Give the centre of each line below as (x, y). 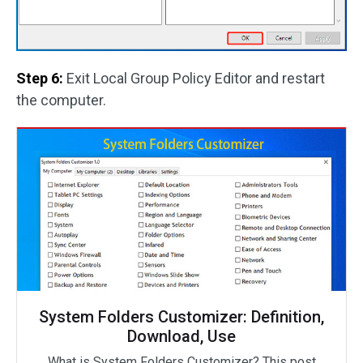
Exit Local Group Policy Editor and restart (194, 79)
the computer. (61, 100)
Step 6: (40, 79)
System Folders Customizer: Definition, (181, 317)
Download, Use (181, 337)
